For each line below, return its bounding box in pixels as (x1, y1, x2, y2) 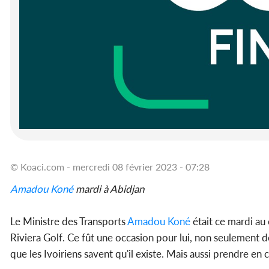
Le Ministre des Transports (10, 215, 127, 228)
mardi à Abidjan (73, 183, 144, 196)
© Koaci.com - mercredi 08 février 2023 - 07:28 (10, 161, 210, 173)
